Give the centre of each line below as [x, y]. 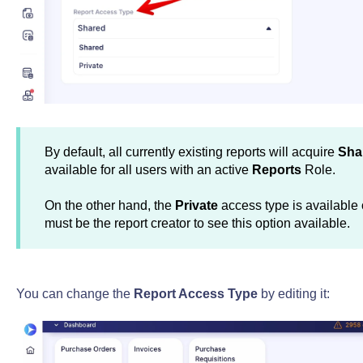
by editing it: [295, 293]
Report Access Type [197, 293]
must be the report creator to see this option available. [197, 224]
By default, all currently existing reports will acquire [191, 152]
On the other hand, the [109, 206]
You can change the [75, 293]
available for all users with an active [148, 169]
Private [196, 206]
